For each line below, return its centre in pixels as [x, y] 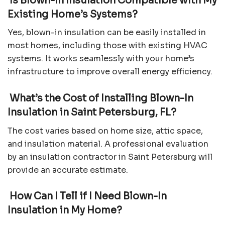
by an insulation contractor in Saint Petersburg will [110, 157]
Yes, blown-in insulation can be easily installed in [107, 33]
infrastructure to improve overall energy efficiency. [110, 72]
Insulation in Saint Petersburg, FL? [92, 112]
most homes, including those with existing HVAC [107, 46]
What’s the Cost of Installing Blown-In [100, 98]
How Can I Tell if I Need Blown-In [87, 196]
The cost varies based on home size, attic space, [105, 131]
